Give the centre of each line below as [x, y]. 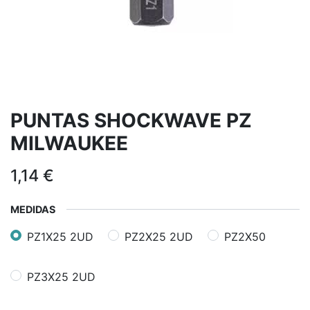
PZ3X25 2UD [61, 276]
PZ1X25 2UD [60, 236]
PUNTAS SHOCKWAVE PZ [131, 120]
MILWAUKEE [69, 143]
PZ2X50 [245, 236]
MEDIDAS [33, 209]
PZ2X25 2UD [159, 236]
